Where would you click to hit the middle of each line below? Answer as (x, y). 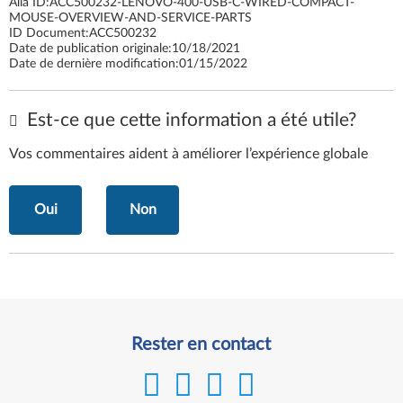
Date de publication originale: (90, 49)
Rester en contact (201, 345)
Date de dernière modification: (94, 64)
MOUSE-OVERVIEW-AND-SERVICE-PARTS (130, 18)
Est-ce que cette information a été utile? (189, 120)
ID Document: (49, 33)
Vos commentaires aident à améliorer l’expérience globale (188, 154)
